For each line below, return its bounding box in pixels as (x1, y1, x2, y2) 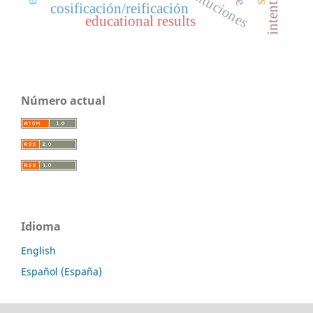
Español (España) (21, 265, 102, 279)
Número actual (21, 93, 105, 109)
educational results (85, 13, 196, 29)
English (21, 244, 56, 258)
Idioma (21, 219, 61, 235)
